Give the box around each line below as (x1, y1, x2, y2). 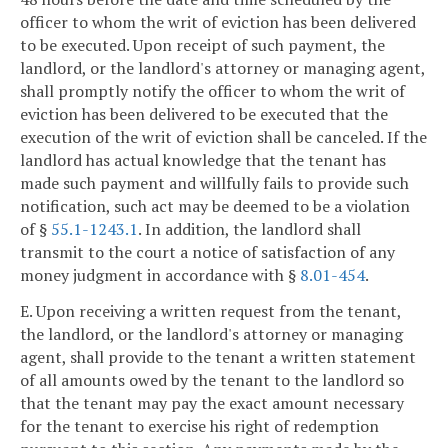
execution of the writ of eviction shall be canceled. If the (20, 126, 427, 149)
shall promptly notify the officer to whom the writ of (20, 80, 405, 103)
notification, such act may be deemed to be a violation (20, 195, 410, 218)
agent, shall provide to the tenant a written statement (20, 346, 416, 369)
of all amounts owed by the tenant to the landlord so (20, 369, 404, 392)
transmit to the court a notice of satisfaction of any (20, 241, 395, 264)
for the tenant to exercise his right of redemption (20, 415, 379, 438)
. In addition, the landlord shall (138, 218, 361, 241)
